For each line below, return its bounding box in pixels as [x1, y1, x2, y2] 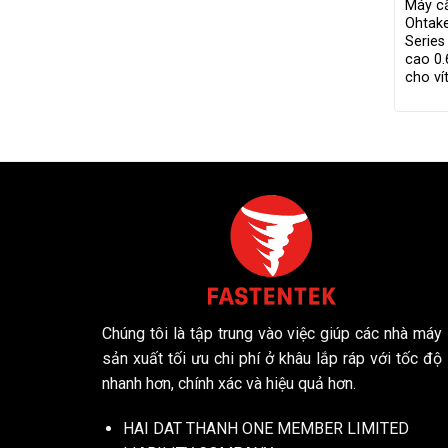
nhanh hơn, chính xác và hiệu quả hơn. [102, 373, 356, 393]
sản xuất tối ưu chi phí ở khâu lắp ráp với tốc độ [102, 348, 442, 368]
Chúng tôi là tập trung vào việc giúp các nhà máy [102, 323, 442, 343]
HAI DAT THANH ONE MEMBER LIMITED [122, 419, 409, 439]
